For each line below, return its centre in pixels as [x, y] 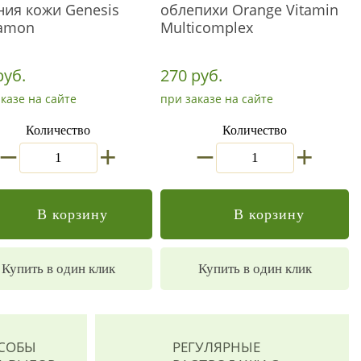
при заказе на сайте [217, 99]
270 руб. [191, 75]
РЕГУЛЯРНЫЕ [216, 347]
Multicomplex [207, 27]
